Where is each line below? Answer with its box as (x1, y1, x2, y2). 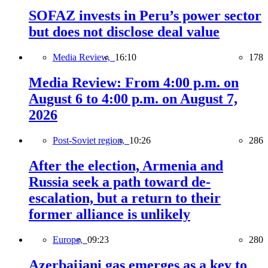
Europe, (53, 234, 87, 245)
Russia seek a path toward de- (29, 173, 211, 190)
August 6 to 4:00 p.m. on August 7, (29, 91, 237, 107)
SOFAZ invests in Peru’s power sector (29, 8, 261, 24)
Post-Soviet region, (53, 135, 129, 145)
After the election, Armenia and (29, 157, 223, 173)
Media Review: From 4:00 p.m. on (29, 75, 239, 91)
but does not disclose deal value (29, 24, 220, 40)
